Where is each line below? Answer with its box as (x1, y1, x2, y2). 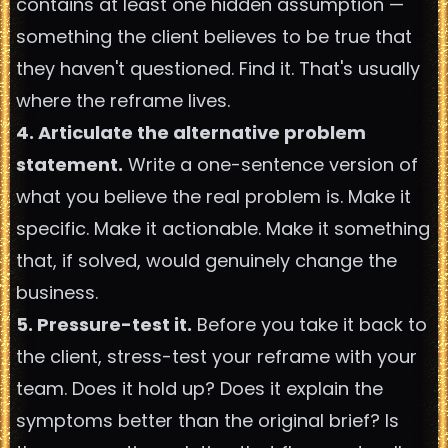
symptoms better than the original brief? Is (16, 408, 399, 433)
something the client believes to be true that (16, 24, 412, 49)
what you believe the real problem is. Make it (16, 184, 411, 209)
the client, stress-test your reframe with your (16, 344, 417, 369)
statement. (16, 152, 123, 177)
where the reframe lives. (16, 88, 230, 113)
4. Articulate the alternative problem (16, 120, 366, 145)
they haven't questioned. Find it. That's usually (16, 56, 420, 81)
